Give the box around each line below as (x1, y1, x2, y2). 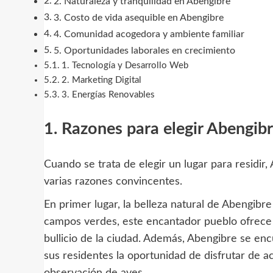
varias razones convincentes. (44, 175, 182, 187)
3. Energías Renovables (61, 90, 155, 99)
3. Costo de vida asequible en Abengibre (54, 12, 224, 23)
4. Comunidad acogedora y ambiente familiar (54, 29, 245, 39)
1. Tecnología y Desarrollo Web (61, 60, 188, 70)
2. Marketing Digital (61, 75, 141, 85)
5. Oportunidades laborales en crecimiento (54, 45, 236, 55)
